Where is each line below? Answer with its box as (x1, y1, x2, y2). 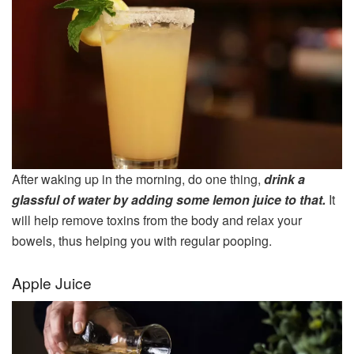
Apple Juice (12, 271, 92, 293)
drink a (264, 170, 305, 189)
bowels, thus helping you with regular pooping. (12, 232, 272, 250)
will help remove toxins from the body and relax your (12, 211, 302, 230)
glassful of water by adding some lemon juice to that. (12, 190, 329, 209)
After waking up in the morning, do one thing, (12, 170, 264, 189)
